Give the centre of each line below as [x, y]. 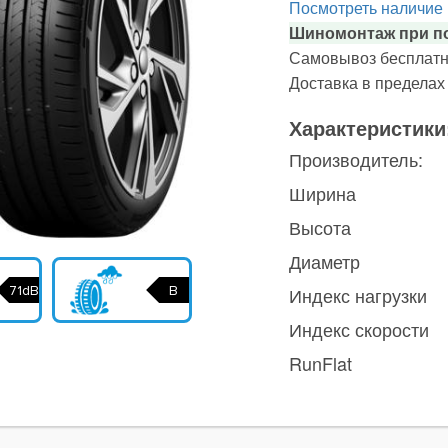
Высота [319, 227]
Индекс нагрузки [357, 295]
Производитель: [355, 159]
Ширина [322, 193]
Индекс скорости [358, 329]
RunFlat [320, 363]
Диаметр [324, 261]
